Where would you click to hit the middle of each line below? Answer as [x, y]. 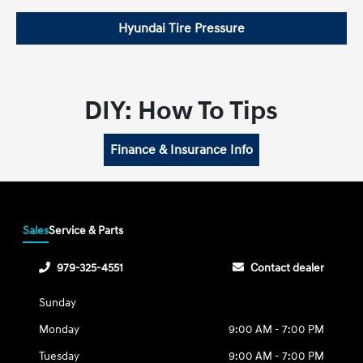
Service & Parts [86, 231]
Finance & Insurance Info [181, 150]
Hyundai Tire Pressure [181, 28]
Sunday [58, 303]
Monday [60, 329]
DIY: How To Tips [181, 111]
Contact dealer [287, 268]
